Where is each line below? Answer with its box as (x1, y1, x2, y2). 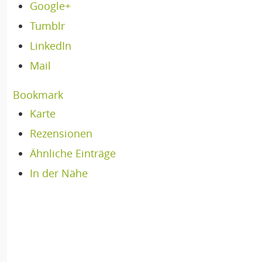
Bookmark (13, 88, 63, 102)
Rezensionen (29, 126, 92, 140)
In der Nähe (29, 166, 88, 180)
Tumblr (29, 19, 65, 33)
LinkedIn (29, 39, 71, 53)
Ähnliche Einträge (29, 146, 116, 160)
